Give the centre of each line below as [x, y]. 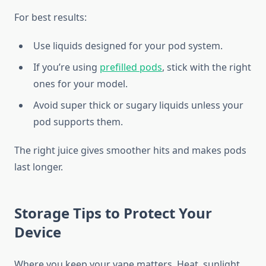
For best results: [50, 18]
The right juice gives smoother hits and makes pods [130, 151]
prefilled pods [131, 67]
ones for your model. [80, 84]
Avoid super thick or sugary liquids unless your [138, 105]
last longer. [39, 167]
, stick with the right [207, 67]
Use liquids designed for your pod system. [128, 46]
